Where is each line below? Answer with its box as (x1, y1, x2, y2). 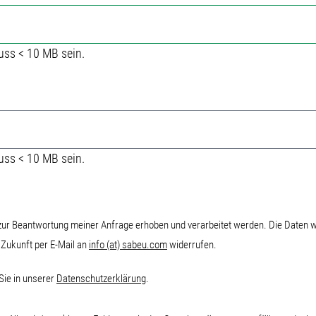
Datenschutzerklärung (56, 272, 146, 285)
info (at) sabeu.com (89, 238, 167, 251)
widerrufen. (167, 238, 217, 251)
